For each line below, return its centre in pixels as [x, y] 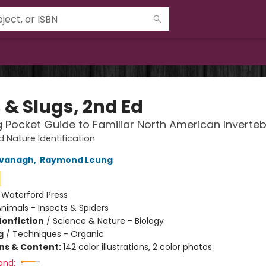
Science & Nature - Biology [108, 221]
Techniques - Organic [58, 234]
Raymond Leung [76, 160]
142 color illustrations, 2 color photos [137, 247]
